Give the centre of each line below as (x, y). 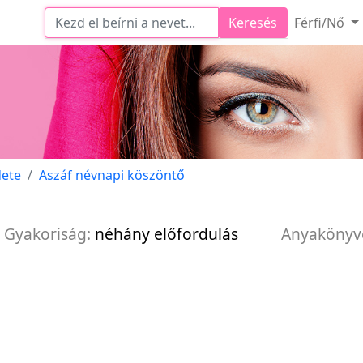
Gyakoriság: (47, 234)
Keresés (252, 23)
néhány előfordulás (167, 234)
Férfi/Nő (320, 23)
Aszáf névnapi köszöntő (112, 175)
